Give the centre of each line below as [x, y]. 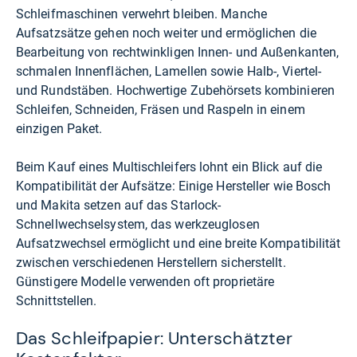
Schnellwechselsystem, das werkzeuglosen [138, 225]
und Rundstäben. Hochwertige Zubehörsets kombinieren [175, 91]
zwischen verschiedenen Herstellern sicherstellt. [151, 263]
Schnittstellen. [57, 301]
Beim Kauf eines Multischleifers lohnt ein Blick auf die [169, 167]
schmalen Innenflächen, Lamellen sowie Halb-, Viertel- [169, 72]
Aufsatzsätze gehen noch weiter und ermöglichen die [166, 33]
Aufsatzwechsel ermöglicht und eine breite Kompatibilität [178, 244]
